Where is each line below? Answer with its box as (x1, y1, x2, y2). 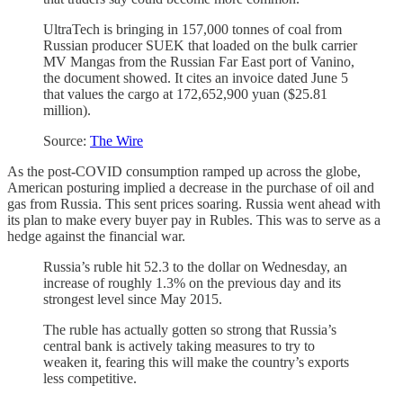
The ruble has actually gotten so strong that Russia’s (43, 321, 336, 337)
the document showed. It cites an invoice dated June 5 (43, 69, 348, 85)
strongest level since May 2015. (43, 291, 222, 307)
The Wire (90, 132, 143, 148)
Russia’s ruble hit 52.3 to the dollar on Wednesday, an (43, 258, 347, 274)
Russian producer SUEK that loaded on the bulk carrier (43, 37, 357, 53)
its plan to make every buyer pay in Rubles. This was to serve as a (7, 211, 381, 228)
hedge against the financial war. (7, 228, 185, 244)
